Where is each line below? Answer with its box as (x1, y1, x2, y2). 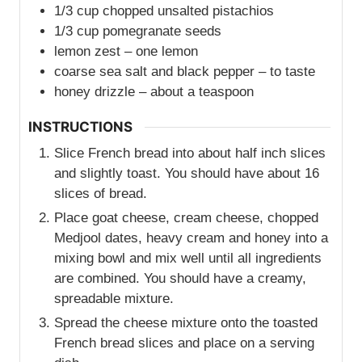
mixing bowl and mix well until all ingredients (54, 250, 322, 266)
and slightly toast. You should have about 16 (54, 165, 319, 181)
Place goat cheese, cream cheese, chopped (54, 209, 318, 225)
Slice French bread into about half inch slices (54, 145, 326, 161)
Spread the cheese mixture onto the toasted (54, 314, 318, 330)
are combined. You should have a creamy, (54, 270, 306, 286)
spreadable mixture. (54, 290, 174, 306)
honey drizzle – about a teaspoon (54, 83, 254, 99)
